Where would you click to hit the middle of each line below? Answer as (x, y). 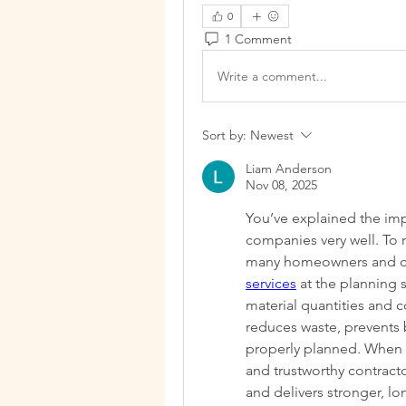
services (271, 283)
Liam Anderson (289, 169)
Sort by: (224, 135)
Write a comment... (272, 76)
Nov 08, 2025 (281, 185)
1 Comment (258, 39)
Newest (272, 135)
